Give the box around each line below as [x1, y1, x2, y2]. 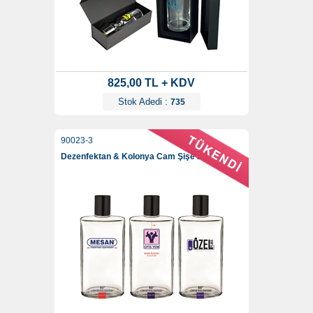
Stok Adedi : [117, 96, 170, 108]
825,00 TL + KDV [108, 77, 195, 89]
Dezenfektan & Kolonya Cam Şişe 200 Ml [60, 152, 223, 162]
